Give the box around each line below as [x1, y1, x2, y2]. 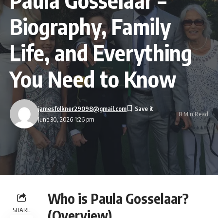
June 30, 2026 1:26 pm [38, 115, 95, 124]
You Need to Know [10, 65, 176, 92]
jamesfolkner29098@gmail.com [38, 104, 127, 112]
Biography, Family [10, 12, 171, 40]
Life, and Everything [10, 38, 192, 66]
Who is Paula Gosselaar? [48, 190, 189, 207]
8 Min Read [179, 109, 208, 118]
